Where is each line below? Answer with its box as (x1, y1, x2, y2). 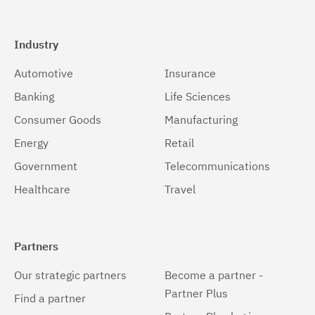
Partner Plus (165, 286, 228, 301)
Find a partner (14, 291, 86, 306)
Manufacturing (165, 112, 238, 127)
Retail (165, 136, 194, 150)
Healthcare (14, 182, 70, 197)
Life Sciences (165, 89, 231, 104)
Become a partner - (165, 268, 263, 283)
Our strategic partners (14, 268, 127, 283)
